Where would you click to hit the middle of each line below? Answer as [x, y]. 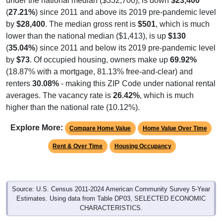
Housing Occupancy [143, 146]
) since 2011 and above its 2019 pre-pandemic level [126, 12]
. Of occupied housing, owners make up [100, 59]
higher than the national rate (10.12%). [73, 107]
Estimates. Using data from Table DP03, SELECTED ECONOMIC [111, 198]
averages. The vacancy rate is [59, 95]
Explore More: [36, 127]
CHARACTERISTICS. [111, 208]
